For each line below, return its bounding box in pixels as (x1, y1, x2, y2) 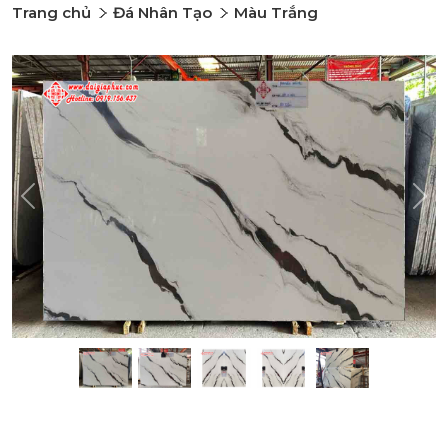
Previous (26, 195, 92, 215)
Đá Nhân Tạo (113, 3, 212, 22)
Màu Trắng (234, 3, 318, 22)
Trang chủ (12, 3, 91, 22)
